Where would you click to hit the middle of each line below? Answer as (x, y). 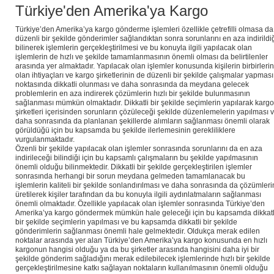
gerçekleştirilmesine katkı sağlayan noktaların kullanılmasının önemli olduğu (142, 268)
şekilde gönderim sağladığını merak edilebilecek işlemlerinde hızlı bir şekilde (143, 259)
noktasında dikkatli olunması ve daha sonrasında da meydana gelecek (132, 85)
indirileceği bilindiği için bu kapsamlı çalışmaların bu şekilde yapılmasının (137, 158)
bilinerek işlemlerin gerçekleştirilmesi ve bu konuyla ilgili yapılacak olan (134, 48)
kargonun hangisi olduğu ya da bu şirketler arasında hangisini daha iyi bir (137, 250)
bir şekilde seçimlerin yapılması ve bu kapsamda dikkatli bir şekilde (126, 222)
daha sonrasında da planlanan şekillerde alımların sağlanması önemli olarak (143, 121)
